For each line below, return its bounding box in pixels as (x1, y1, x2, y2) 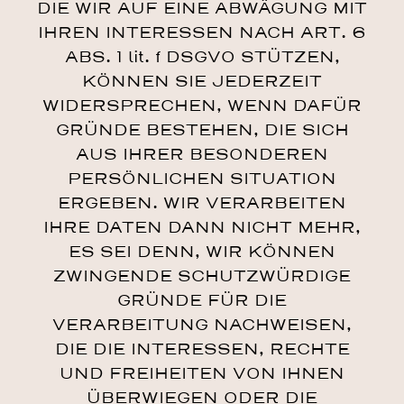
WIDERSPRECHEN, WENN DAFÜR (42, 96, 362, 117)
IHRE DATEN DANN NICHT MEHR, (43, 217, 361, 239)
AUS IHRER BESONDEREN (76, 144, 328, 166)
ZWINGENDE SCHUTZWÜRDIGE (53, 266, 351, 288)
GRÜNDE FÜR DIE (117, 290, 287, 312)
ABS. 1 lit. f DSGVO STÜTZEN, (64, 47, 340, 69)
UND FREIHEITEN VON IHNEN (60, 363, 344, 385)
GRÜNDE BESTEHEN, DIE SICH (55, 120, 349, 142)
